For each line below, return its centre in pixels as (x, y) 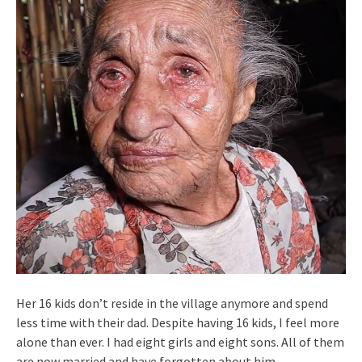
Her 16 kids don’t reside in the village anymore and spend (172, 303)
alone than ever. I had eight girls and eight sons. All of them (180, 342)
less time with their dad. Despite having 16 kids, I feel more (178, 323)
